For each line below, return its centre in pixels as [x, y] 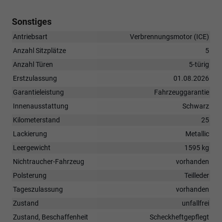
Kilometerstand [36, 120]
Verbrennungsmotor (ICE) [169, 36]
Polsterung [30, 175]
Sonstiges [32, 21]
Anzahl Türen [33, 64]
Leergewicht [32, 147]
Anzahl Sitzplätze [39, 50]
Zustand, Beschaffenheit [51, 217]
